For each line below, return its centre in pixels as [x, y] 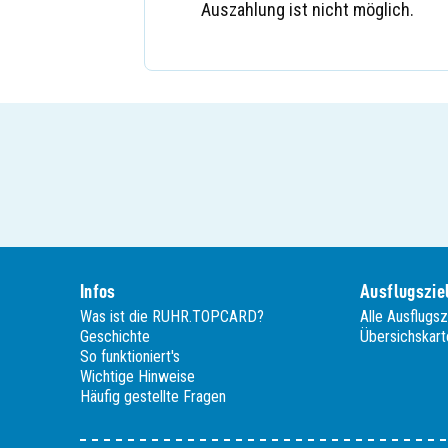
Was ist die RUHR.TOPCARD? [172, 316]
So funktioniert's [130, 356]
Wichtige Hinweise [137, 376]
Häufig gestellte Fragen [153, 396]
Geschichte [115, 336]
